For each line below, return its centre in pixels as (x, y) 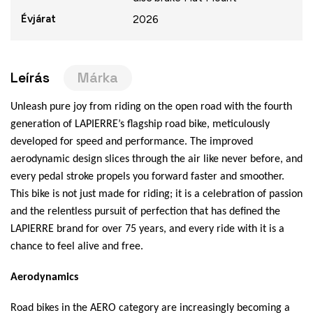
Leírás (30, 78)
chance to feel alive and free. (77, 246)
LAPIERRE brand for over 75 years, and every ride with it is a (147, 229)
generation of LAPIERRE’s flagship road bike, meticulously (140, 124)
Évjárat (38, 18)
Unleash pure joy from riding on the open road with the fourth (151, 107)
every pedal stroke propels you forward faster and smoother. (147, 176)
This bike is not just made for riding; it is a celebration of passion (156, 194)
